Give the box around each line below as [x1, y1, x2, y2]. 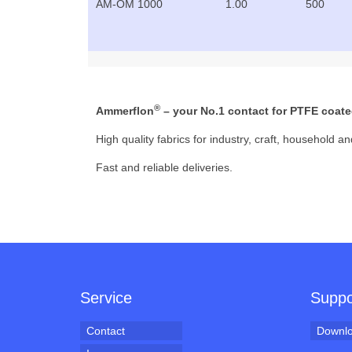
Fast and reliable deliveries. [96, 160, 233, 174]
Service [80, 288, 132, 306]
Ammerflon [96, 104, 154, 117]
